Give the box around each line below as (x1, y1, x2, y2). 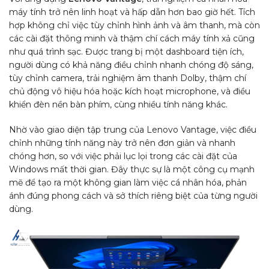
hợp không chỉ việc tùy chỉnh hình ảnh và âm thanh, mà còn (9, 19, 260, 31)
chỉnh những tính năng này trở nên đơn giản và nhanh (9, 137, 235, 148)
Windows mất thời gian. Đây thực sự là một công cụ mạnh (9, 163, 255, 175)
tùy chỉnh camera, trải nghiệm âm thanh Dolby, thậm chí (9, 72, 246, 83)
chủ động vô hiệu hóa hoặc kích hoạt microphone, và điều (9, 85, 250, 97)
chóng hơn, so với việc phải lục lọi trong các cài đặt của (9, 150, 237, 162)
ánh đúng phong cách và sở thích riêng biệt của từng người (9, 190, 258, 201)
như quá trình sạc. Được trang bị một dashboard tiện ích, (9, 46, 244, 57)
